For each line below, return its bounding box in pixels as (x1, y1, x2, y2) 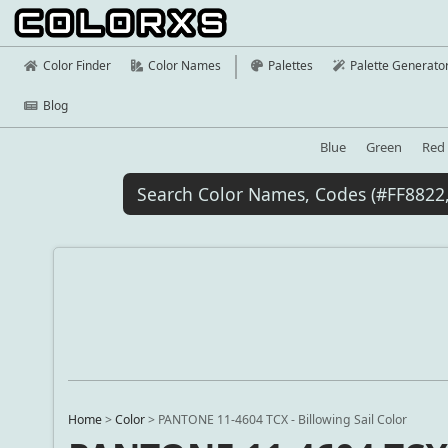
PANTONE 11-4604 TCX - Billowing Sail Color (158, 411, 408, 429)
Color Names (148, 57, 221, 74)
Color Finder (43, 57, 111, 74)
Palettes (268, 57, 313, 74)
